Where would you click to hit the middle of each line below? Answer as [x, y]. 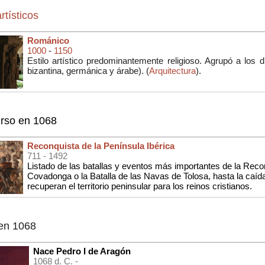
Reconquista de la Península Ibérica [101, 146]
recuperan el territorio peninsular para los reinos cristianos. [140, 186]
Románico [48, 40]
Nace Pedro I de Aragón [82, 251]
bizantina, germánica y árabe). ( [88, 70]
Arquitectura [172, 70]
